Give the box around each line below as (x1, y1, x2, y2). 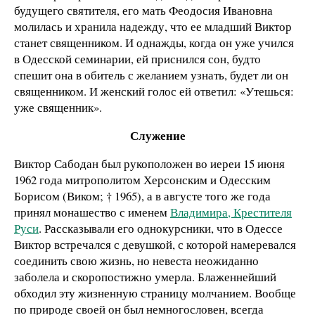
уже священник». (14, 99, 102, 116)
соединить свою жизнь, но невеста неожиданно (14, 252, 259, 269)
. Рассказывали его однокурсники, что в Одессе (39, 219, 283, 236)
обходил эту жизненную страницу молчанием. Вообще (14, 284, 296, 301)
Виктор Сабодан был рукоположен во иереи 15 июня (14, 155, 285, 172)
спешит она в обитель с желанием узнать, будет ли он (14, 67, 288, 84)
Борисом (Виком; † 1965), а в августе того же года (14, 187, 271, 204)
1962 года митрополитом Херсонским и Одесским (14, 171, 271, 188)
